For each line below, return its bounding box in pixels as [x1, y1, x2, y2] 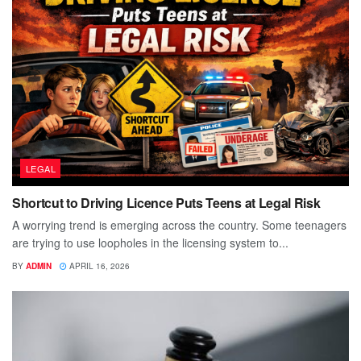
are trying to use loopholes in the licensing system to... [12, 234, 288, 251]
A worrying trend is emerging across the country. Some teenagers [12, 216, 346, 233]
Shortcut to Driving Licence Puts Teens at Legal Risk [12, 193, 321, 212]
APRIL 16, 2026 [67, 259, 130, 272]
